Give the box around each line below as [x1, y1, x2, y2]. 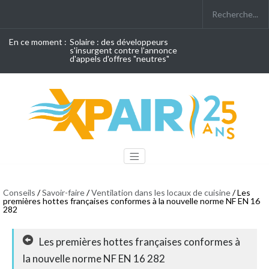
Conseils [3, 187, 35, 198]
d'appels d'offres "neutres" [70, 53, 169, 64]
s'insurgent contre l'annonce [70, 45, 177, 55]
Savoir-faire [42, 187, 85, 198]
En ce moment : [9, 37, 67, 47]
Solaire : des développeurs [70, 37, 168, 47]
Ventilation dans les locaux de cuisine [91, 187, 231, 198]
